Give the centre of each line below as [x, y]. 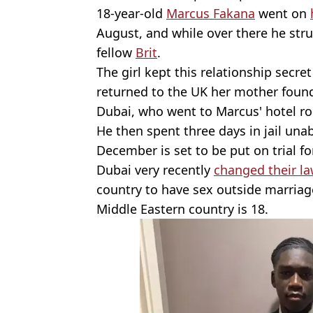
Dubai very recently [155, 169]
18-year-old [131, 13]
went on [283, 13]
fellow [116, 52]
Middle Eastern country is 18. [182, 209]
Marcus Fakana [211, 13]
